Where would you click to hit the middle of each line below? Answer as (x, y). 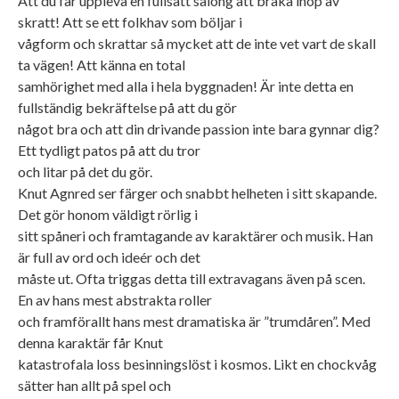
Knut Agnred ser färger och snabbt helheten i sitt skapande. (197, 193)
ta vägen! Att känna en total (102, 65)
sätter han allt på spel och (94, 386)
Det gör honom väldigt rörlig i (108, 215)
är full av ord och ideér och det (109, 257)
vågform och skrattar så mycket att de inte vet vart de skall (197, 44)
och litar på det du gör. (85, 172)
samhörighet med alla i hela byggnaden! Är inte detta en (186, 86)
